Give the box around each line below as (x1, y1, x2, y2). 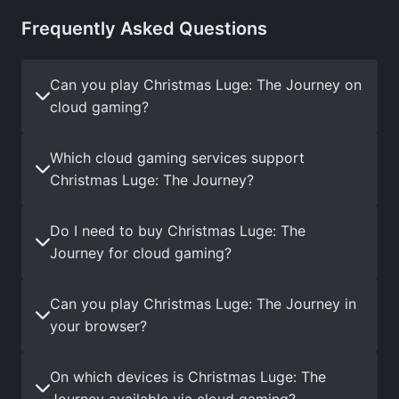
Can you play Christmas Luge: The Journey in (50, 294, 356, 313)
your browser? (50, 316, 147, 335)
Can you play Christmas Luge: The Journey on (50, 75, 362, 94)
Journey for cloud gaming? (50, 243, 232, 262)
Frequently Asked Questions (21, 17, 267, 39)
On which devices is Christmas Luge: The (50, 367, 326, 386)
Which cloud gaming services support (50, 148, 305, 167)
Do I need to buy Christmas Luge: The (50, 221, 305, 240)
